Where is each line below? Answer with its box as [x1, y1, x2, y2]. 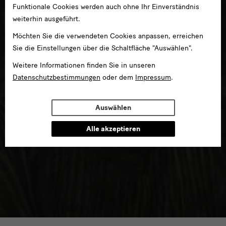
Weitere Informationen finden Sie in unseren [13, 61, 155, 70]
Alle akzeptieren [86, 125, 140, 133]
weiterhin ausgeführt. [13, 15, 80, 23]
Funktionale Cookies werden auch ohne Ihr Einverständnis [13, 3, 199, 11]
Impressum [135, 73, 171, 82]
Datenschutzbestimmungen [13, 73, 100, 82]
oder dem [100, 73, 135, 82]
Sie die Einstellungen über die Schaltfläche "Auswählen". [13, 44, 193, 52]
